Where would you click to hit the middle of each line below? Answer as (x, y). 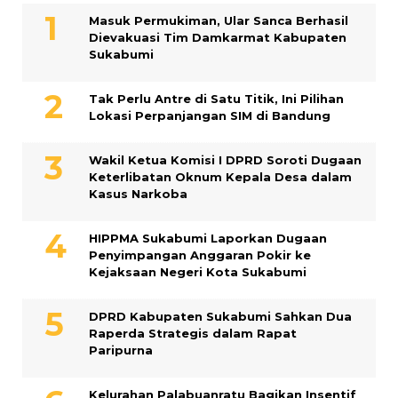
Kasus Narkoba (138, 194)
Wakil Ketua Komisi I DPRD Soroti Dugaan (225, 160)
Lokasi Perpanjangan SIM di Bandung (210, 116)
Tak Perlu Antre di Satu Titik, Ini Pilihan (216, 99)
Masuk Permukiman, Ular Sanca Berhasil (219, 21)
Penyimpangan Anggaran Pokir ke (200, 255)
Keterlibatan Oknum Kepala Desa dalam (220, 177)
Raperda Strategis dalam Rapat (193, 334)
